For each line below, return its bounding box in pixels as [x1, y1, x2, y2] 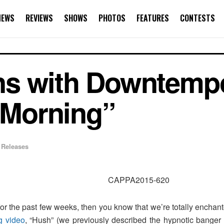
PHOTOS [98, 12, 125, 24]
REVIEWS [25, 12, 53, 24]
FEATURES [136, 12, 169, 24]
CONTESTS [180, 12, 215, 24]
